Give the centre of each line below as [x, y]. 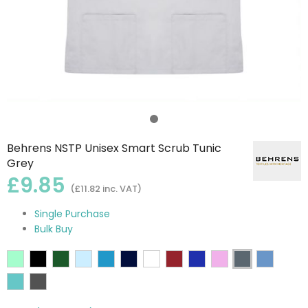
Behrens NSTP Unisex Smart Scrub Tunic [114, 148]
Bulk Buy [54, 229]
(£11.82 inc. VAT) [106, 189]
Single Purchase [72, 214]
